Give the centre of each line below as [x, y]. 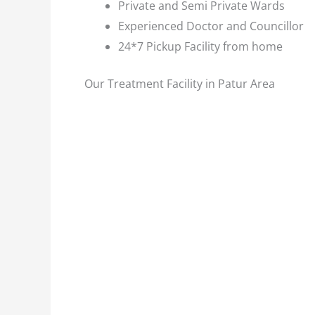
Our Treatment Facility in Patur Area [180, 84]
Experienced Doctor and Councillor [211, 26]
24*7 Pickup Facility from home [200, 46]
